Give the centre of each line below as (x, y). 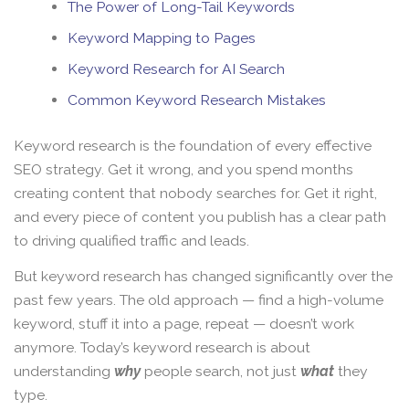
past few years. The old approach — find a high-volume (199, 300)
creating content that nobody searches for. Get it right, (195, 193)
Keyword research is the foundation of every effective (193, 145)
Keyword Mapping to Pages (162, 38)
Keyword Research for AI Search (177, 69)
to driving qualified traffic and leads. (131, 240)
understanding (64, 372)
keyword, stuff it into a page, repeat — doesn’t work (184, 324)
